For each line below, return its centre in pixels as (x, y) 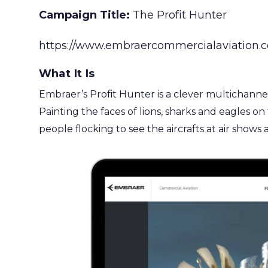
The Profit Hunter (179, 15)
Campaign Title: (86, 15)
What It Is (67, 74)
